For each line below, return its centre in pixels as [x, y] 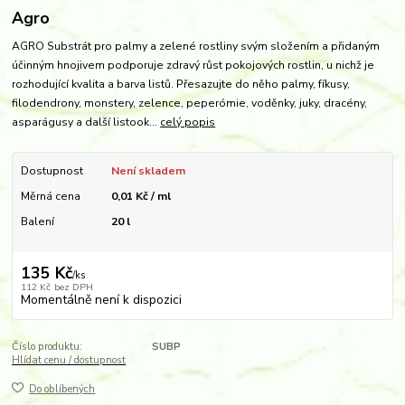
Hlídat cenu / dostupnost [69, 360]
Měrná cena [50, 197]
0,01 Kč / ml [141, 197]
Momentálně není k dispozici [101, 299]
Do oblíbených [62, 390]
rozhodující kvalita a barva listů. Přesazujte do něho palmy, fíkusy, [181, 84]
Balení [37, 222]
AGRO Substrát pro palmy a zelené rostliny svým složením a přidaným [196, 46]
